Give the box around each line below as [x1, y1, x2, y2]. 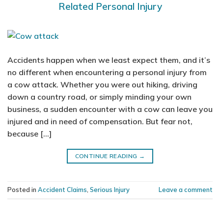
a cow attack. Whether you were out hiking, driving [7, 79, 197, 89]
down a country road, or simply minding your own [7, 91, 192, 102]
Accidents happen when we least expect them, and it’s [7, 55, 210, 65]
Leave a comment [159, 185, 213, 193]
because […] [7, 128, 52, 138]
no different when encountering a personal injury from [7, 67, 207, 77]
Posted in [7, 185, 38, 193]
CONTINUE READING [75, 152, 139, 160]
